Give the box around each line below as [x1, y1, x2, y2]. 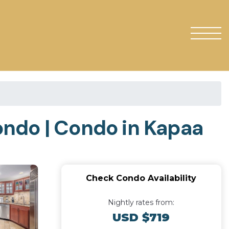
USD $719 [112, 211, 170, 224]
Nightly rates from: [108, 198, 175, 207]
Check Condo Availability [86, 173, 197, 183]
